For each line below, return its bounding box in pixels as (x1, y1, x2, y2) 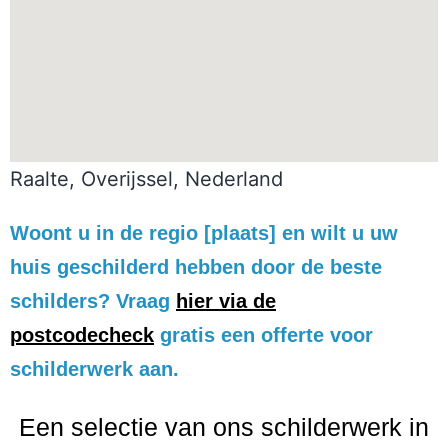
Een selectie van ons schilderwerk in (19, 412, 429, 441)
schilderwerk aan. (10, 357, 179, 380)
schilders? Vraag (10, 289, 176, 312)
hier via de (176, 289, 276, 312)
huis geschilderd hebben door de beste (10, 255, 382, 278)
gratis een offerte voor (154, 323, 373, 346)
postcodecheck (10, 323, 154, 346)
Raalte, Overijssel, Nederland (10, 166, 283, 191)
